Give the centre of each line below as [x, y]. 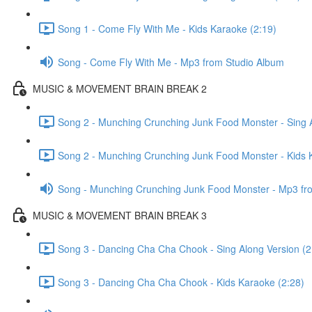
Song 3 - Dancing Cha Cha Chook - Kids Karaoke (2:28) [181, 282]
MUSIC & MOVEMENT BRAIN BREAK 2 [120, 88]
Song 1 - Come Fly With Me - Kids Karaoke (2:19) [167, 28]
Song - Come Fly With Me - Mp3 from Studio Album [171, 62]
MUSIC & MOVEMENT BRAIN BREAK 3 [120, 215]
